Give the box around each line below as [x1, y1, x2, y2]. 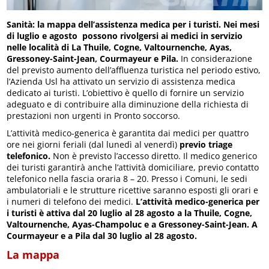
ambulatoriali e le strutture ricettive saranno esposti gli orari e [7, 184, 259, 196]
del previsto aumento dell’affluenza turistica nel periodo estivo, [7, 64, 261, 76]
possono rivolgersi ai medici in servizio [80, 30, 243, 42]
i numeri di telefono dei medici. [7, 196, 136, 208]
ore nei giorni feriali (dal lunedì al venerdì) [7, 139, 180, 151]
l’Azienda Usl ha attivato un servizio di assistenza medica [7, 76, 236, 88]
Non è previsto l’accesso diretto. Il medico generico [50, 150, 258, 162]
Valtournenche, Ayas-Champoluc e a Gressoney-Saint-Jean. [7, 219, 252, 231]
